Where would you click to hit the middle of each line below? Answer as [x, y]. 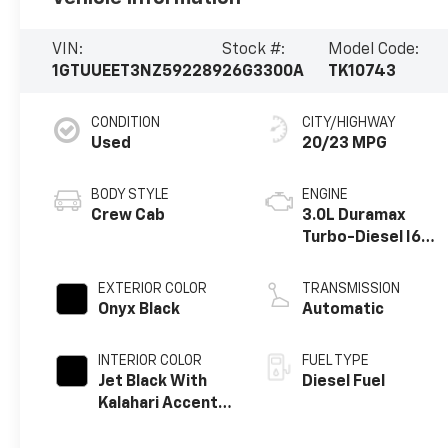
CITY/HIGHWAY [349, 122]
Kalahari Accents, [165, 403]
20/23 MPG [345, 143]
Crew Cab [128, 215]
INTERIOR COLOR [150, 360]
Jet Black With [153, 381]
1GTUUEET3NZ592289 [137, 71]
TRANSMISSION [351, 288]
